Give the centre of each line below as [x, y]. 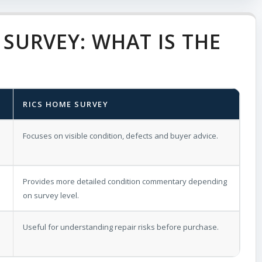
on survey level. [51, 195]
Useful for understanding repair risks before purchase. [121, 227]
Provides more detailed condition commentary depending [125, 181]
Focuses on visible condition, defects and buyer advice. [120, 135]
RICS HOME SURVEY [65, 104]
